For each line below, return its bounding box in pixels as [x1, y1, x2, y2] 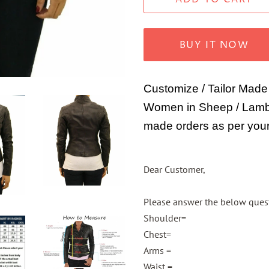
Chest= [144, 228, 171, 241]
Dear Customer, [144, 163, 205, 176]
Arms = [144, 244, 171, 257]
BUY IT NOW [179, 38, 249, 52]
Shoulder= [144, 212, 186, 225]
